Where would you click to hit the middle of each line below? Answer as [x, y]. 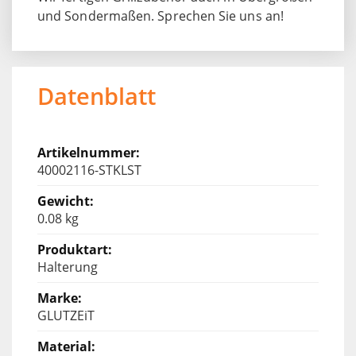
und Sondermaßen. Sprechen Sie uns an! [161, 15]
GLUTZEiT [66, 315]
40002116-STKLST [89, 170]
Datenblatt [97, 95]
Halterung [68, 267]
